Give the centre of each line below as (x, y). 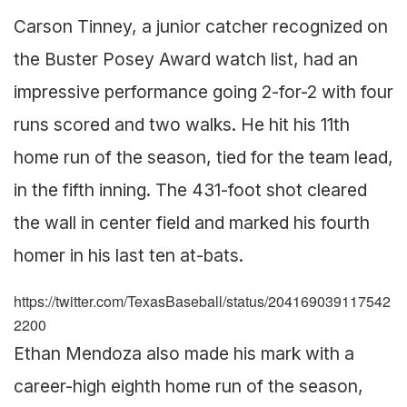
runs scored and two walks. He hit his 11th (182, 125)
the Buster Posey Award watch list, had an (186, 60)
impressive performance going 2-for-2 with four (203, 92)
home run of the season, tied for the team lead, (203, 158)
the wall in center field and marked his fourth (192, 223)
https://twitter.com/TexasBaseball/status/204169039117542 (202, 301)
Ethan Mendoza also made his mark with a (184, 353)
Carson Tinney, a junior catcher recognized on (201, 27)
